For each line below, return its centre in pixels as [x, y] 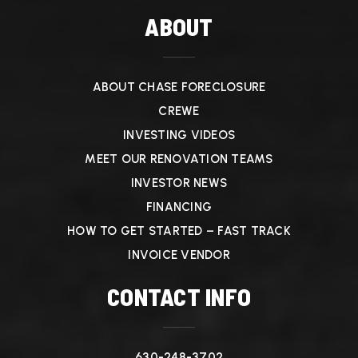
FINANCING [179, 207]
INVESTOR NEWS [179, 183]
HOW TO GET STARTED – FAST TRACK [179, 231]
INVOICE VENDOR [179, 255]
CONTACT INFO [179, 296]
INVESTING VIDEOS [179, 135]
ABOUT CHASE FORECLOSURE [179, 87]
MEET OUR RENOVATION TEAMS [179, 159]
